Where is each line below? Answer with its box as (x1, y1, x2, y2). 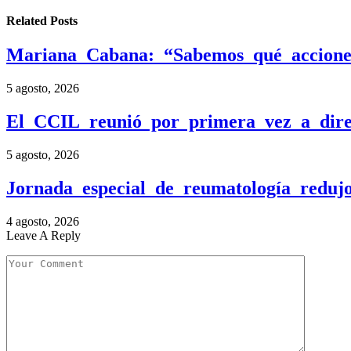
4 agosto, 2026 (6, 214, 79, 228)
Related (6, 14, 50, 28)
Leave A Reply (6, 228, 81, 242)
